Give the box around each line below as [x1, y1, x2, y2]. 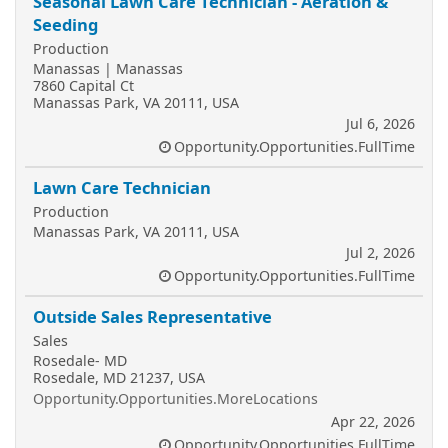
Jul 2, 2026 [346, 243, 415, 262]
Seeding [33, 13, 98, 36]
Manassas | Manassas [33, 59, 183, 78]
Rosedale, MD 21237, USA [33, 368, 205, 387]
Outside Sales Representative [33, 305, 272, 328]
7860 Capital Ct [33, 76, 134, 95]
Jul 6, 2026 [346, 114, 415, 133]
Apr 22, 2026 [331, 412, 415, 431]
